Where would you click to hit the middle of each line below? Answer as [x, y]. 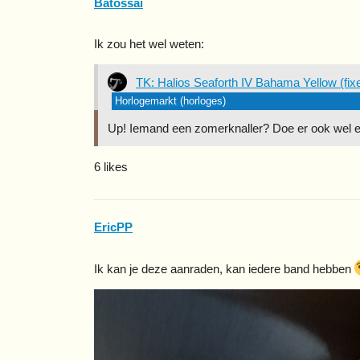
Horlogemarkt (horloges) [170, 101]
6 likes [111, 167]
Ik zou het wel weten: [149, 44]
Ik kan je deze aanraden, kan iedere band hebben [224, 268]
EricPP [113, 227]
